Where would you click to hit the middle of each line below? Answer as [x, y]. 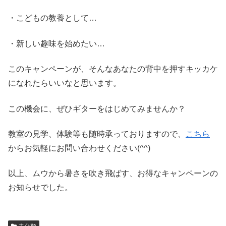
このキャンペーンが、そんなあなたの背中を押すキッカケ [113, 69]
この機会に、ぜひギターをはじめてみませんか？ [97, 108]
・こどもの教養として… [52, 18]
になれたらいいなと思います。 [65, 83]
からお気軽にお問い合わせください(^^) [79, 148]
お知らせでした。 [40, 188]
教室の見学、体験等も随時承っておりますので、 [97, 134]
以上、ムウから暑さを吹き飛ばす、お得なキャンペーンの [113, 174]
